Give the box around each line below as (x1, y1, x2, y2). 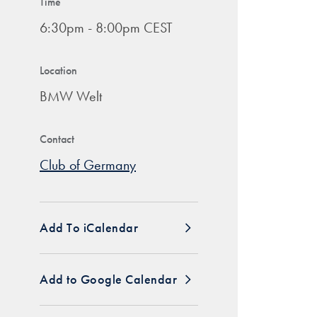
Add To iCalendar (40, 219, 138, 236)
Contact (40, 132, 74, 146)
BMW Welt (40, 87, 102, 105)
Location (40, 63, 77, 78)
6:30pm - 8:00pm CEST (40, 18, 173, 37)
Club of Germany (40, 156, 136, 174)
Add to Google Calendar (40, 271, 177, 287)
